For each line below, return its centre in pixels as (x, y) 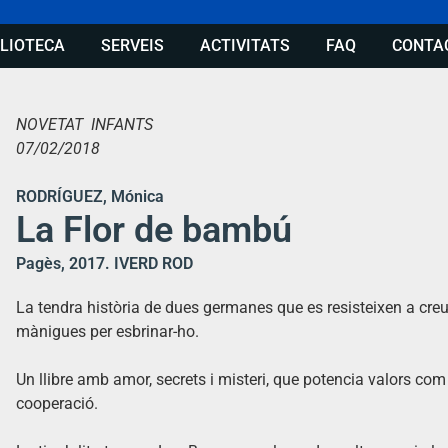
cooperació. (57, 403)
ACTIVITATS (245, 45)
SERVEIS (132, 45)
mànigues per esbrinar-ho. (107, 331)
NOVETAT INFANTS (84, 124)
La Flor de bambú (154, 229)
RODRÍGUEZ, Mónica (90, 196)
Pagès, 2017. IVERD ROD (104, 263)
